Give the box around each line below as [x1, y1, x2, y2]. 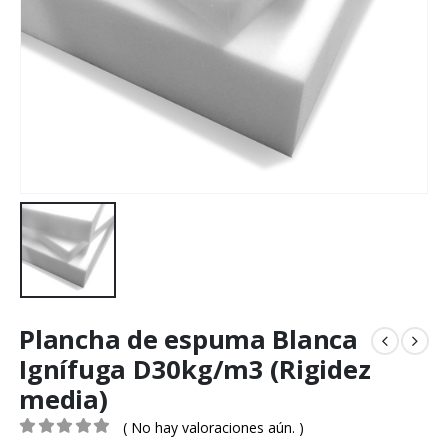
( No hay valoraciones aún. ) [122, 418, 304, 438]
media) [19, 382, 108, 418]
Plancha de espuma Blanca [19, 322, 358, 358]
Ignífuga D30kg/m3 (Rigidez [19, 352, 371, 388]
